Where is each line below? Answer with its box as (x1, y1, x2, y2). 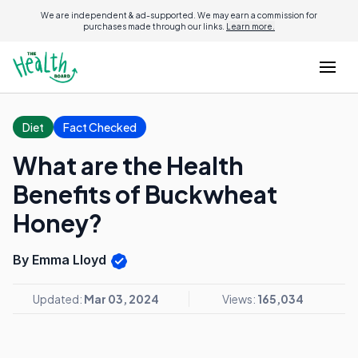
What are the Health (13, 150, 244, 181)
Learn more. (226, 22, 275, 31)
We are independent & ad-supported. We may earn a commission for (41, 10, 317, 20)
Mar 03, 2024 (84, 291, 159, 306)
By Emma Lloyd (13, 252, 109, 268)
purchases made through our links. (83, 22, 226, 31)
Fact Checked (63, 120, 137, 134)
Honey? (13, 208, 102, 238)
